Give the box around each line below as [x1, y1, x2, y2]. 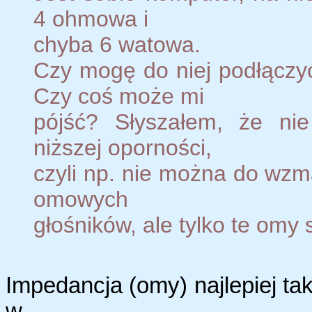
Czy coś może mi [33, 83, 204, 109]
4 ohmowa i [33, 6, 148, 31]
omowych [33, 186, 128, 212]
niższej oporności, [33, 134, 212, 160]
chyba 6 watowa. [33, 31, 201, 57]
